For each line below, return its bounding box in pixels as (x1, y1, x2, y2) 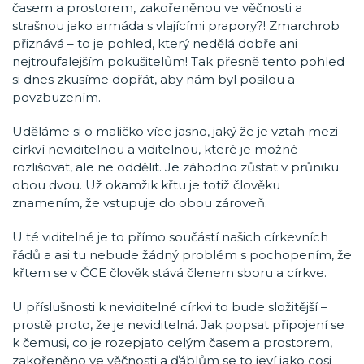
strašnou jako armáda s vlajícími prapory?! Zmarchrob (12, 18, 340, 33)
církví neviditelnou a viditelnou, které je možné (12, 141, 298, 157)
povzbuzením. (12, 89, 101, 105)
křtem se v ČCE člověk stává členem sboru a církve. (12, 265, 327, 280)
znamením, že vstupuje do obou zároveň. (12, 195, 267, 210)
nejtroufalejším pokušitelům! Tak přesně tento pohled (12, 54, 344, 69)
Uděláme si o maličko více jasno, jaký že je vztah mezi (12, 123, 338, 139)
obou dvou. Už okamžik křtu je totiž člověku (12, 177, 280, 193)
